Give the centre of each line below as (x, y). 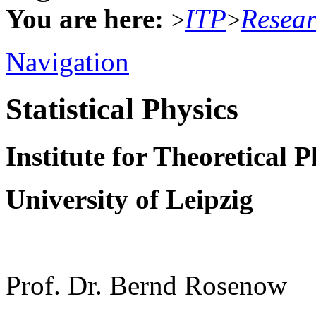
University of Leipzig (129, 199)
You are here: (85, 18)
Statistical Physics (122, 109)
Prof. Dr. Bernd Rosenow (146, 285)
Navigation (67, 61)
